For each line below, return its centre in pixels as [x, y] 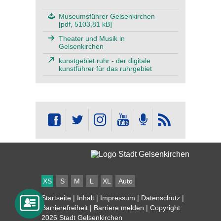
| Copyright [162, 207]
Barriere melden [119, 207]
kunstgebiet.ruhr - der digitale [105, 60]
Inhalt [86, 198]
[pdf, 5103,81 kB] [85, 24]
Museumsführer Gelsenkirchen [107, 16]
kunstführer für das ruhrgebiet [105, 68]
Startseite [56, 198]
